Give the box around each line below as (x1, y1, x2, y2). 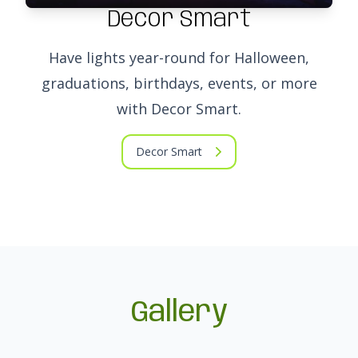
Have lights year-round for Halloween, (49, 47, 309, 67)
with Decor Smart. (117, 98, 241, 118)
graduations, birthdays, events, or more (41, 73, 317, 93)
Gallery (130, 297, 228, 328)
